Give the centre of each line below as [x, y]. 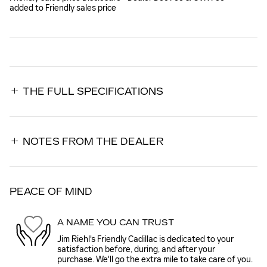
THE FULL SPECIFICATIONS [93, 91]
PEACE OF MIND [51, 191]
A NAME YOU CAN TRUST [116, 223]
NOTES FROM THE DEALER [93, 141]
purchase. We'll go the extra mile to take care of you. [155, 259]
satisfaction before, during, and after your [136, 249]
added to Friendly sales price [63, 8]
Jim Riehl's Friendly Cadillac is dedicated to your [145, 239]
